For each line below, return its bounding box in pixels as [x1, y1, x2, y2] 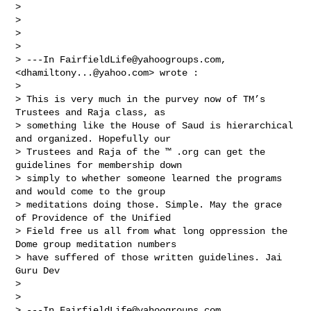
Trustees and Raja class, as [15, 106, 171, 118]
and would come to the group [15, 185, 171, 197]
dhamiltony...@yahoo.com [21, 67, 149, 78]
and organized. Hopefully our [15, 133, 177, 144]
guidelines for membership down [15, 159, 188, 171]
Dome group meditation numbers [15, 238, 183, 250]
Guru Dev [15, 264, 66, 276]
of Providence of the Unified [15, 212, 177, 224]
